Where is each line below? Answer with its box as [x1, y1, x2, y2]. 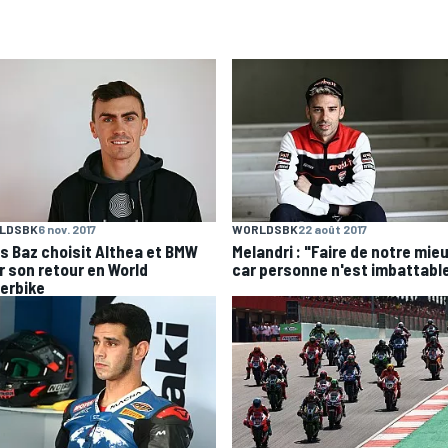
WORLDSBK [232, 222, 298, 237]
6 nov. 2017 [38, 222, 96, 237]
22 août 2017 [298, 222, 367, 237]
